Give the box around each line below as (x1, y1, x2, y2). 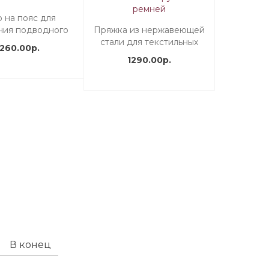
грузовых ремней (112, 49, 186, 59)
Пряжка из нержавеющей (93, 25, 205, 35)
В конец (10, 239, 52, 250)
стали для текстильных (100, 37, 198, 47)
